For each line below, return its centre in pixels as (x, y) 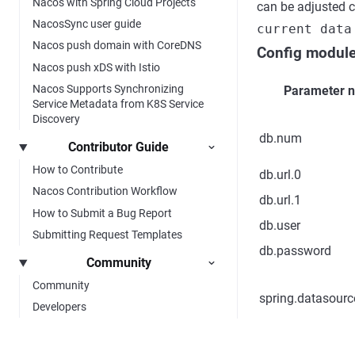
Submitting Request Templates (107, 234)
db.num (281, 138)
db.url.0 (280, 175)
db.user (280, 225)
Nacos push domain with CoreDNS (117, 46)
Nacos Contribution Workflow (105, 191)
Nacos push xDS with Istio (96, 67)
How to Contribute (78, 169)
